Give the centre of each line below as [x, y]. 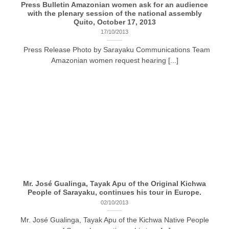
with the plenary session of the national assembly [114, 13]
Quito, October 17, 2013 [114, 22]
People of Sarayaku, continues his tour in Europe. [114, 192]
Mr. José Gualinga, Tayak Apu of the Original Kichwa [114, 184]
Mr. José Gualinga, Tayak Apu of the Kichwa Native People [114, 220]
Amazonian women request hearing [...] [114, 60]
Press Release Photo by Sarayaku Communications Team [114, 50]
